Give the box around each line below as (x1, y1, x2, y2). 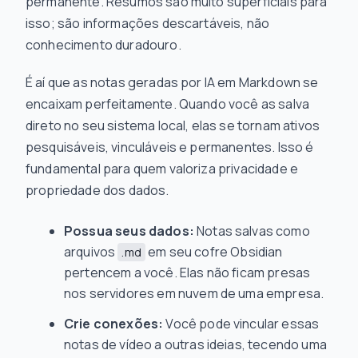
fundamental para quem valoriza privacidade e (26, 160, 299, 177)
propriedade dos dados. (26, 181, 169, 199)
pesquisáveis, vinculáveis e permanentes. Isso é (26, 138, 314, 156)
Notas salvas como (193, 222, 310, 240)
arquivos (64, 243, 118, 261)
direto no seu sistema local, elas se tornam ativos (26, 117, 320, 134)
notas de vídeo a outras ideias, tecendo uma (64, 336, 327, 353)
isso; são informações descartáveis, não (26, 14, 270, 32)
